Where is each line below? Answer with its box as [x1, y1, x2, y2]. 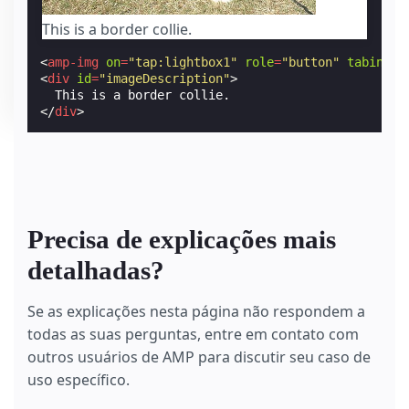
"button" [281, 55, 341, 70]
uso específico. [27, 370, 130, 391]
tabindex [347, 55, 406, 70]
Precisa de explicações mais [27, 225, 336, 255]
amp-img [47, 55, 100, 70]
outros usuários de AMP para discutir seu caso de [27, 347, 371, 368]
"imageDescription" [99, 71, 231, 87]
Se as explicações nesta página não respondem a [27, 301, 365, 322]
